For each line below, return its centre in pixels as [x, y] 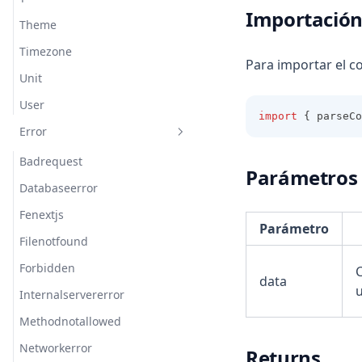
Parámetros [302, 177]
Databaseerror [59, 188]
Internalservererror [72, 295]
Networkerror [56, 348]
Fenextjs [42, 215]
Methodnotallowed [70, 321]
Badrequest [51, 161]
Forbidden [47, 268]
